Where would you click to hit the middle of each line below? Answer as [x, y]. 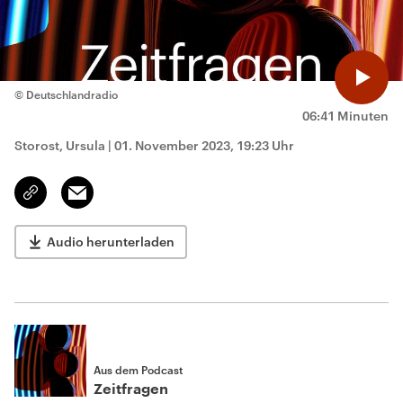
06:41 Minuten [345, 116]
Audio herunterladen [111, 242]
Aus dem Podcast [138, 370]
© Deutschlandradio [66, 94]
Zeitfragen [131, 390]
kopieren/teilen [73, 201]
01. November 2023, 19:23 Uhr [204, 145]
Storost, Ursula [60, 145]
